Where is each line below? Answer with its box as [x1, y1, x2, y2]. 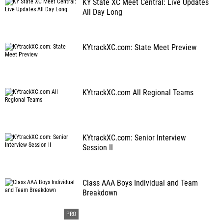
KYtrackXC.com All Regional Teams [82, 88, 193, 97]
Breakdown [82, 189, 117, 197]
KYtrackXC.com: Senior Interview [82, 134, 186, 142]
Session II [82, 143, 113, 152]
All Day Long [82, 8, 122, 17]
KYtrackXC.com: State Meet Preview [82, 43, 196, 52]
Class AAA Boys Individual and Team [82, 179, 198, 188]
